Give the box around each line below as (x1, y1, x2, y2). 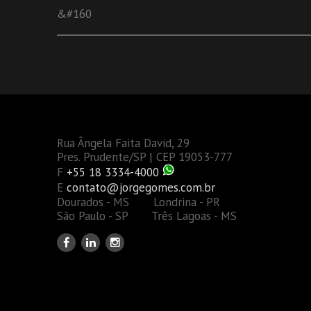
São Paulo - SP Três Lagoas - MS (57, 208, 237, 224)
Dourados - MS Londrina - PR (57, 194, 241, 210)
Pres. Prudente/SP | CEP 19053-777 (57, 149, 233, 165)
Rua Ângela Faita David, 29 (57, 135, 190, 151)
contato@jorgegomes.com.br (67, 180, 215, 196)
